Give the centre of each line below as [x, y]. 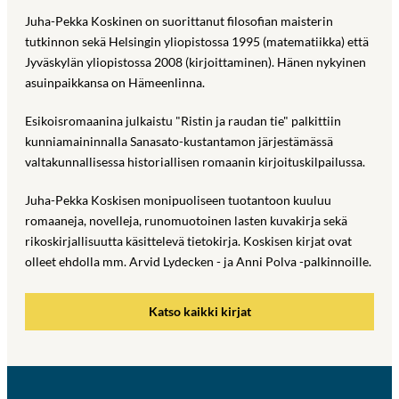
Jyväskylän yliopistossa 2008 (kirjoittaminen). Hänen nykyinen [195, 61]
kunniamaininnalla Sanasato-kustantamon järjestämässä [179, 141]
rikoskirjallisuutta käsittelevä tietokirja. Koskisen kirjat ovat [188, 240]
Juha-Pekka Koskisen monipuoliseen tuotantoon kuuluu [178, 199]
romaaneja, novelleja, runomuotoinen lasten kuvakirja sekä [186, 220]
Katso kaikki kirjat [199, 312]
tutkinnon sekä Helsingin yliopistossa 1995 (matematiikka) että [197, 41]
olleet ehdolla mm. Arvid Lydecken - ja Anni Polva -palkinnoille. [198, 261]
